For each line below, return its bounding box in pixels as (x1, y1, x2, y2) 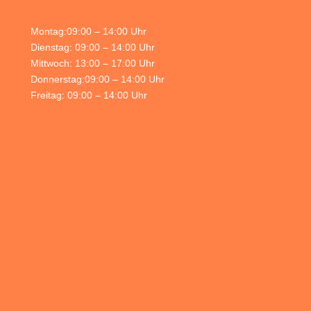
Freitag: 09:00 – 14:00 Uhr (31, 90, 147, 101)
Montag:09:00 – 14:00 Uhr (31, 26, 146, 37)
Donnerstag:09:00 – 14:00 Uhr (31, 74, 165, 85)
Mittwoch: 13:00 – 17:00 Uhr (31, 58, 155, 69)
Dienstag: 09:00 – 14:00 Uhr (31, 42, 155, 53)
